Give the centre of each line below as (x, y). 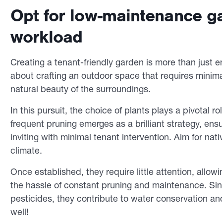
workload (46, 37)
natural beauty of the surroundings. (82, 89)
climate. (27, 150)
